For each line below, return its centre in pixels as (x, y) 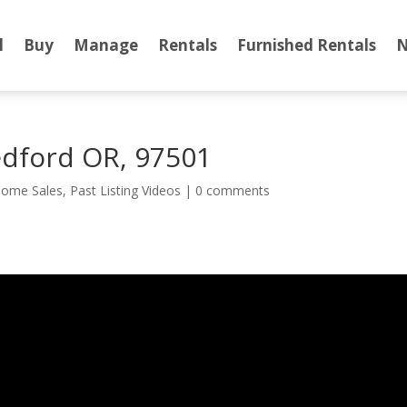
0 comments (233, 190)
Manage (106, 45)
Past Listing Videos (126, 190)
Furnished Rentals (307, 45)
